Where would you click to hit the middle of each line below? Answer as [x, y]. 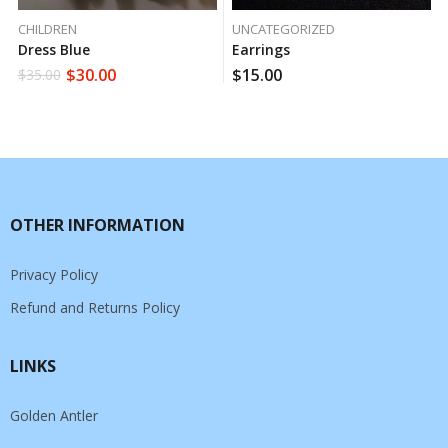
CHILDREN [47, 29]
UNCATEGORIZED [283, 29]
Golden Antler [54, 416]
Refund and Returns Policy [95, 308]
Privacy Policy [54, 275]
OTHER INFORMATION [97, 225]
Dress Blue [53, 50]
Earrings [260, 50]
